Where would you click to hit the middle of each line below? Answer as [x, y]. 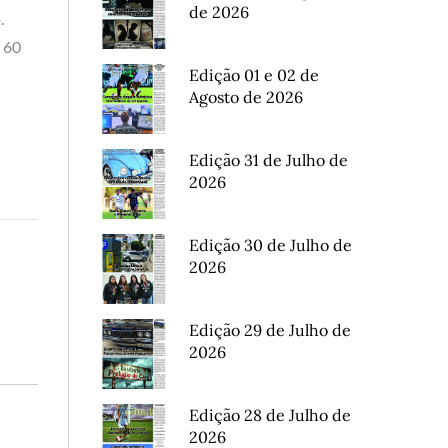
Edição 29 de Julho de [269, 330]
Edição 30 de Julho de [270, 245]
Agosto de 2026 [245, 97]
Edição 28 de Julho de [269, 415]
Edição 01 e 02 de [253, 75]
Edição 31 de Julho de [268, 160]
